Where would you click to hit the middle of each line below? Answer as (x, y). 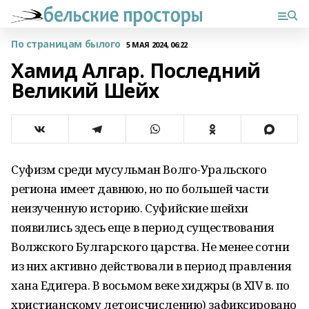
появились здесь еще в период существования (143, 227)
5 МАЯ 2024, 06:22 (157, 44)
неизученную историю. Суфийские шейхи (130, 208)
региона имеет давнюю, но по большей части (140, 189)
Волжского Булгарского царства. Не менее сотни (150, 247)
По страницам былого (66, 44)
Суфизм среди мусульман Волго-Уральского (139, 169)
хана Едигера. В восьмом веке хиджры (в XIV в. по (150, 285)
